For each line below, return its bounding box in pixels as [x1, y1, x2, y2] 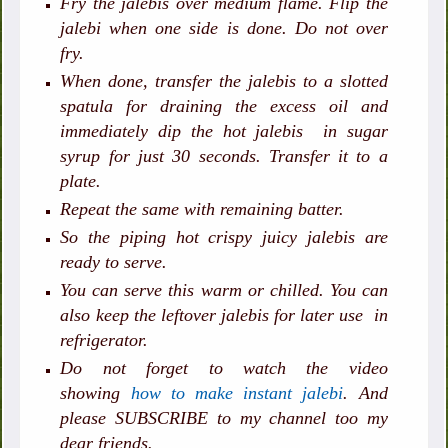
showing [60, 382, 131, 403]
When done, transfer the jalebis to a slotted [60, 70, 388, 91]
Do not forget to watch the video [60, 357, 388, 378]
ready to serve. [60, 251, 173, 272]
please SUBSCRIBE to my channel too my [60, 407, 388, 428]
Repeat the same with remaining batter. [60, 198, 350, 219]
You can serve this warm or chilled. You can [60, 279, 388, 300]
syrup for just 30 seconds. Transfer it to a [60, 145, 388, 166]
